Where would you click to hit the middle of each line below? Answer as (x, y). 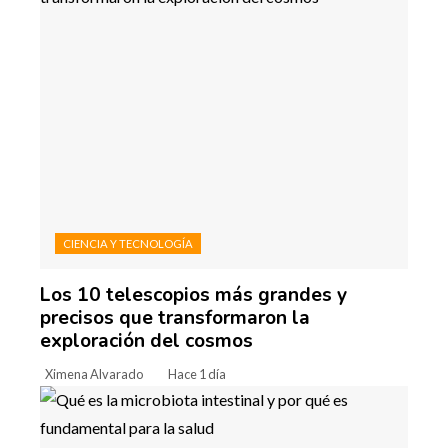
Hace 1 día (197, 373)
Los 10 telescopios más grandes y (193, 294)
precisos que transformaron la (175, 317)
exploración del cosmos (146, 340)
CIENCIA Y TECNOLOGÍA (128, 243)
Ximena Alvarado (94, 373)
